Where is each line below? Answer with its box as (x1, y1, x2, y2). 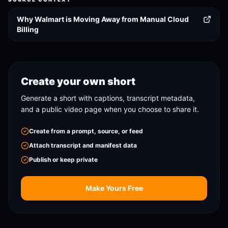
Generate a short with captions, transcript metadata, (21, 94, 195, 102)
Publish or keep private (29, 156, 98, 163)
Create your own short (21, 75, 136, 88)
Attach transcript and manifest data (29, 141, 137, 149)
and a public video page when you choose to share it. (21, 105, 199, 113)
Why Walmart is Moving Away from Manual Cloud (17, 15, 189, 23)
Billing (17, 25, 39, 34)
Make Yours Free (85, 184, 143, 192)
